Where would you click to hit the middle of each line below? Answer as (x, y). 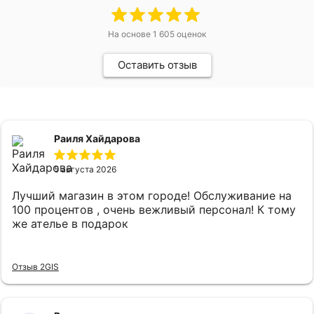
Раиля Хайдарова (97, 139)
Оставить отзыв (157, 65)
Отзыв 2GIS (35, 266)
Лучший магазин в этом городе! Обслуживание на (152, 196)
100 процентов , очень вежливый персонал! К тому (154, 210)
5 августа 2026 (85, 170)
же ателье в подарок (70, 224)
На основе (130, 34)
